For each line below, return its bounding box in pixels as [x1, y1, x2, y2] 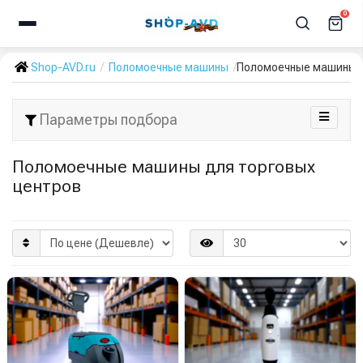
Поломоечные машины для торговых [12, 156, 315, 177]
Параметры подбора [36, 111, 177, 128]
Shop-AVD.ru [31, 61, 96, 74]
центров [12, 176, 81, 196]
